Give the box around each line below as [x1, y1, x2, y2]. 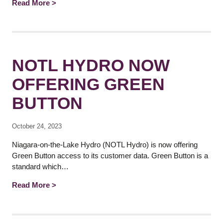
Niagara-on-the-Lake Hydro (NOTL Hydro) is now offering [12, 140, 198, 149]
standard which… [12, 162, 69, 171]
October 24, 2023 [12, 122, 62, 130]
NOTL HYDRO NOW [12, 55, 170, 75]
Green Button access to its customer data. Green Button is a [12, 151, 208, 160]
